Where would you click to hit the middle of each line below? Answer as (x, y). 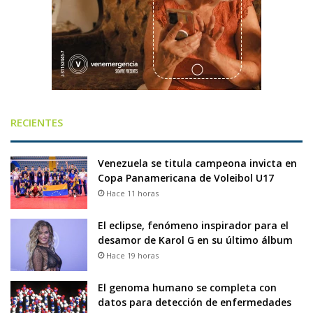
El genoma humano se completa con (187, 287)
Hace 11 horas (132, 193)
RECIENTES (37, 122)
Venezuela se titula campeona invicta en (197, 163)
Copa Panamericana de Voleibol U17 (186, 177)
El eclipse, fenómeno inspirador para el (193, 225)
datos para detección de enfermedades (195, 302)
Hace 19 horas (132, 255)
